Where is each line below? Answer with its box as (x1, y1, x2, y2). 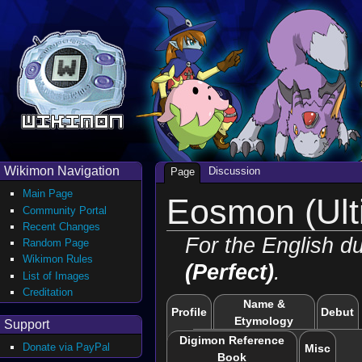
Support (4, 317, 49, 331)
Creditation (23, 286, 74, 298)
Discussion (208, 165, 260, 178)
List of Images (23, 269, 90, 282)
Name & (242, 298, 285, 311)
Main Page (23, 187, 74, 200)
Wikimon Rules (23, 253, 94, 266)
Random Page (23, 237, 90, 250)
